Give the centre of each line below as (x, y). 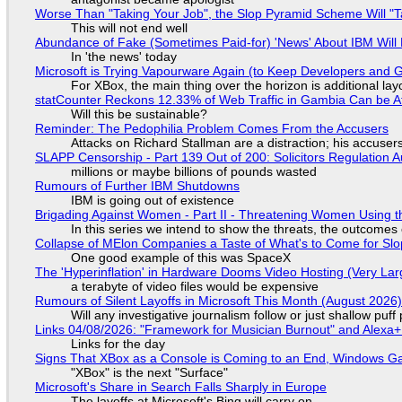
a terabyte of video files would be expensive (194, 286)
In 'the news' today (123, 56)
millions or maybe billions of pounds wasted (193, 171)
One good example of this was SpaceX (180, 257)
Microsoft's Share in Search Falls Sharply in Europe (180, 386)
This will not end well (129, 27)
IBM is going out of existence (152, 200)
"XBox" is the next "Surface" (149, 372)
